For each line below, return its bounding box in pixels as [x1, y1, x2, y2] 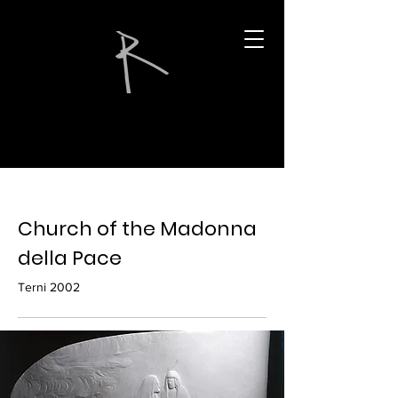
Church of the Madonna [18, 215, 257, 243]
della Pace [18, 244, 122, 272]
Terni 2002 [18, 280, 80, 294]
